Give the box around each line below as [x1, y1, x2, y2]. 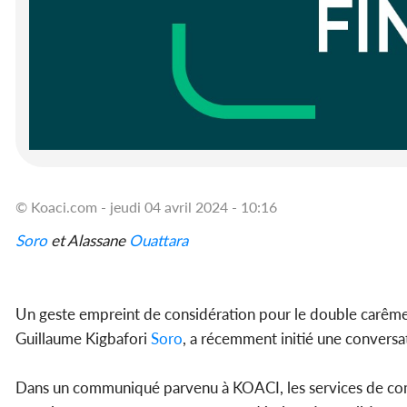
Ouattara [129, 231, 188, 251]
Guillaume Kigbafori [15, 329, 151, 349]
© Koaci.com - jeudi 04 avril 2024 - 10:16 [15, 198, 277, 216]
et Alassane [47, 231, 129, 251]
